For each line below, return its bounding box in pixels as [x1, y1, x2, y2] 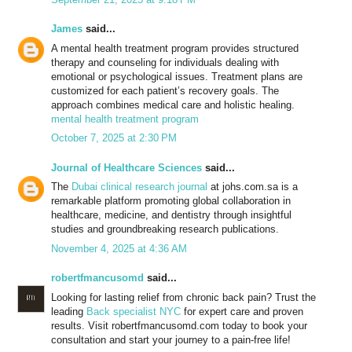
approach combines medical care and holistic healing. [51, 98, 295, 111]
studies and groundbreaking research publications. [51, 223, 279, 236]
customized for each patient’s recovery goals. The [51, 84, 279, 97]
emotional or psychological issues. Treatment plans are [51, 70, 302, 82]
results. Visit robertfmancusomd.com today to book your [51, 319, 307, 332]
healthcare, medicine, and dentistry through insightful [51, 209, 291, 222]
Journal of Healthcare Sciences [51, 161, 202, 174]
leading [51, 305, 86, 317]
